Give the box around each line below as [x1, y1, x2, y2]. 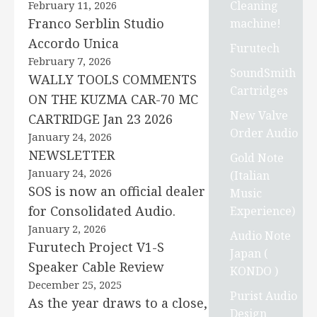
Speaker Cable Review [28, 258, 164, 275]
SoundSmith [230, 64, 296, 81]
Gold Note [230, 149, 284, 166]
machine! [230, 15, 282, 31]
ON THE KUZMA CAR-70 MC [28, 91, 198, 108]
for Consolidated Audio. [28, 202, 175, 219]
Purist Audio [230, 287, 298, 304]
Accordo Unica [28, 35, 119, 52]
